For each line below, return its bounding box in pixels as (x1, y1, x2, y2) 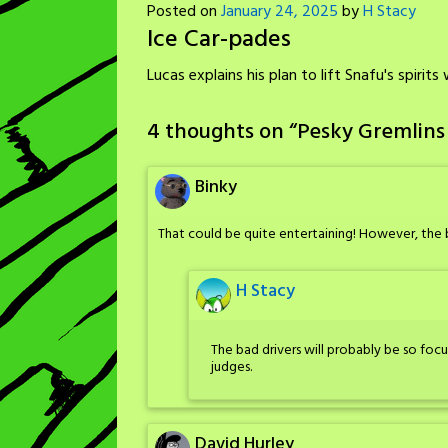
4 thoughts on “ (147, 115, 297, 150)
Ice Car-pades (147, 21, 297, 59)
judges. (211, 355, 252, 379)
